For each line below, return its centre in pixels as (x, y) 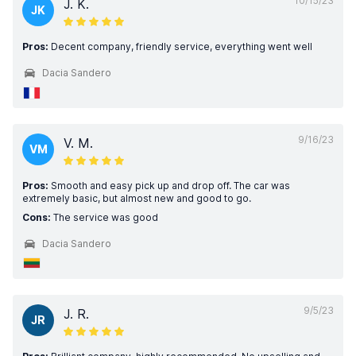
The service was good (104, 217)
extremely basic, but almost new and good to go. (137, 198)
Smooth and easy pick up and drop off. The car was (169, 186)
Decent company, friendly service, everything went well (180, 46)
